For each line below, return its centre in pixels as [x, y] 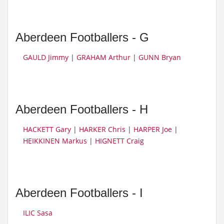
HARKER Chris [102, 129]
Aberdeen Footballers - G [82, 37]
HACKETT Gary [47, 129]
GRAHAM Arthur [103, 57]
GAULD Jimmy [46, 57]
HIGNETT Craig [119, 141]
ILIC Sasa [38, 213]
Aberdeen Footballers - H [82, 109]
